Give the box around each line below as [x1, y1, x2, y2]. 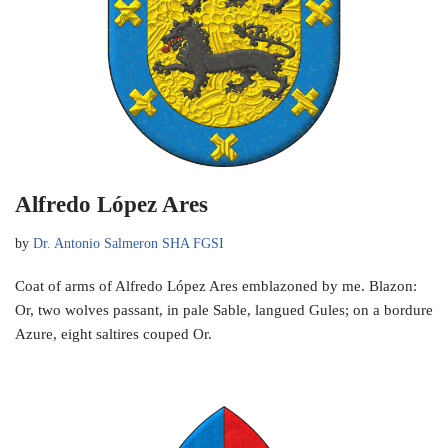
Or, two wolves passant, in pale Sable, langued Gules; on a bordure [15, 301, 433, 318]
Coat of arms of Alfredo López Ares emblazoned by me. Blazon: [15, 277, 417, 294]
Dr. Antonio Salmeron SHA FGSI [33, 235, 224, 251]
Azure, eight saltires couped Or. [15, 325, 212, 342]
